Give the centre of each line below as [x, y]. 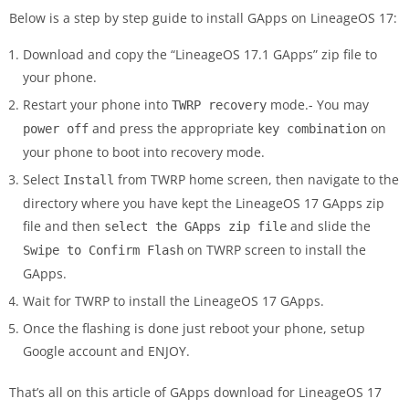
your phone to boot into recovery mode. [144, 152]
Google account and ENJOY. [106, 351]
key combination [312, 128]
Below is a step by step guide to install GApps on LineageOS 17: [203, 17]
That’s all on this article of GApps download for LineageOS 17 [195, 392]
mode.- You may [318, 104]
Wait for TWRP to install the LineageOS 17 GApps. [173, 300]
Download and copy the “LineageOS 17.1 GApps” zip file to [200, 54]
